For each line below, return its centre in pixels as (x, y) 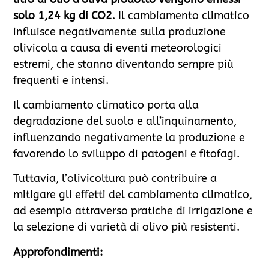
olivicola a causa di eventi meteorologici (118, 48)
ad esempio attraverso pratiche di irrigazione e (133, 211)
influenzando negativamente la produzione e (129, 137)
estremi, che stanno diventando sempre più (124, 64)
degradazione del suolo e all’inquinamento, (125, 121)
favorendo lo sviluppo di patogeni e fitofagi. (127, 153)
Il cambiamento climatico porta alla (106, 105)
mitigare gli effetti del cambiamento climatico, (133, 195)
